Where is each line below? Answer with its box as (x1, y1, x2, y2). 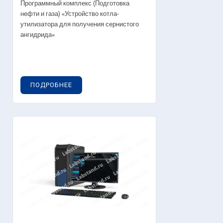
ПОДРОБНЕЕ (30, 81, 72, 89)
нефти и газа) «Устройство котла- (20, 8, 119, 19)
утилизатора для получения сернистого (20, 19, 139, 30)
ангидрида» (20, 29, 55, 40)
